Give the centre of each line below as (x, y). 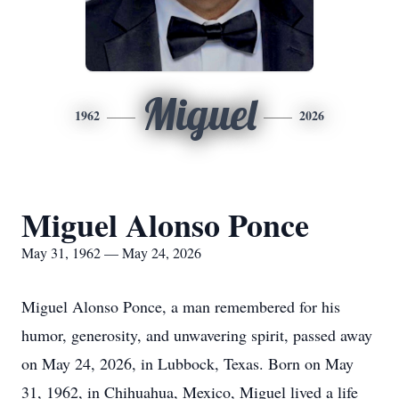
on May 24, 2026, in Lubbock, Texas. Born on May (187, 363)
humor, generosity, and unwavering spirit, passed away (197, 335)
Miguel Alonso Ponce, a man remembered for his (181, 306)
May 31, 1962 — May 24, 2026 (111, 252)
